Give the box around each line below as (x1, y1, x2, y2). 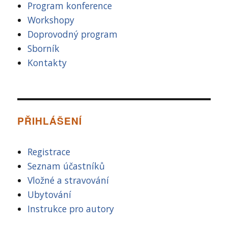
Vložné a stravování (27, 174, 109, 187)
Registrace (27, 146, 71, 158)
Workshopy (27, 14, 75, 26)
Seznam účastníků (27, 160, 105, 173)
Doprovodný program (27, 28, 118, 41)
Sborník (27, 42, 60, 55)
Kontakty (27, 56, 67, 69)
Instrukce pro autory (27, 203, 115, 215)
